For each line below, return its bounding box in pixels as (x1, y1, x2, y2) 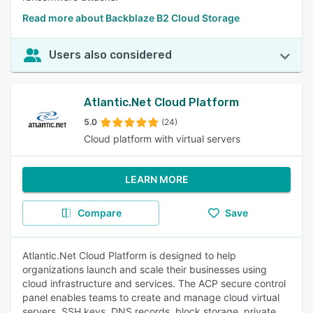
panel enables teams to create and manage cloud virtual (22, 291, 279, 303)
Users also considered (49, 48, 172, 61)
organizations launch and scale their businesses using (22, 263, 267, 275)
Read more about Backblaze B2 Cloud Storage (22, 12, 240, 24)
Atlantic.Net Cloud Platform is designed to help (22, 249, 236, 261)
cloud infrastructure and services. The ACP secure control (22, 277, 286, 289)
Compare (77, 207, 122, 219)
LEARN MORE (124, 173, 189, 185)
